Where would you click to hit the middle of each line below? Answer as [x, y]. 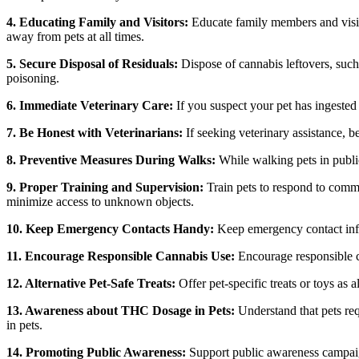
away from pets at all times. [75, 36]
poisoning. [33, 78]
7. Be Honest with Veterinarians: [95, 132]
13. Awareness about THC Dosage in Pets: [121, 310]
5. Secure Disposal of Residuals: [92, 63]
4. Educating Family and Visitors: [97, 22]
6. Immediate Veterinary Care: [90, 105]
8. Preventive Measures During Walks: [111, 159]
